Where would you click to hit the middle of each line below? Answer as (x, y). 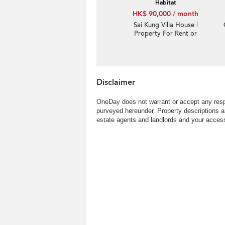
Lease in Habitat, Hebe (165, 42)
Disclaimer (116, 82)
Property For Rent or (165, 34)
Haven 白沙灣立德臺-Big (165, 51)
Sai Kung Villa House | (165, 25)
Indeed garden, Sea (165, 59)
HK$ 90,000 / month (165, 14)
